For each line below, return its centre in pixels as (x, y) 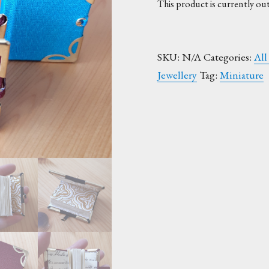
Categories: (229, 57)
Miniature (242, 75)
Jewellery (177, 75)
